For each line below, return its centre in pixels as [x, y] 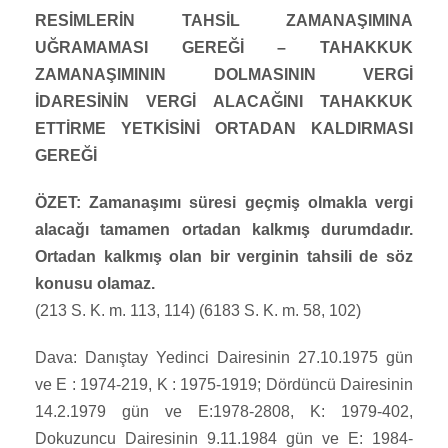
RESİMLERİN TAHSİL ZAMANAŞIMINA [224, 21]
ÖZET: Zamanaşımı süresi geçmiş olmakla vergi [224, 203]
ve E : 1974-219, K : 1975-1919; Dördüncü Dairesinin [224, 385]
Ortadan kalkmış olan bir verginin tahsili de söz [224, 257]
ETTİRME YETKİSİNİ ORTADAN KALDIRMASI [224, 129]
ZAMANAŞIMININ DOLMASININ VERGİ [224, 75]
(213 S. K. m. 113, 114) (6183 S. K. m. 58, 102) [198, 311]
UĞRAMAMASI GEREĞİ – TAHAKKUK [224, 48]
